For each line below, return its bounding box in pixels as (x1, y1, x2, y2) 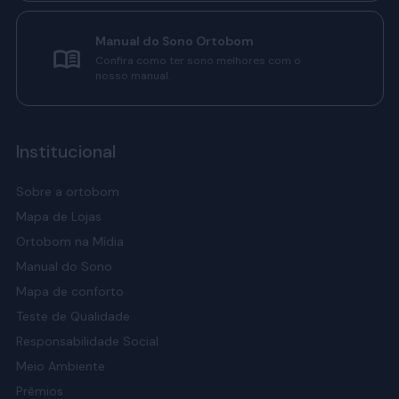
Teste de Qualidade (15, 308, 130, 324)
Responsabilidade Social (15, 333, 159, 349)
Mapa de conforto (15, 283, 124, 299)
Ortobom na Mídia (15, 233, 124, 249)
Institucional (15, 140, 116, 163)
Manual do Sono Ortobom (94, 33, 254, 49)
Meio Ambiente (15, 358, 105, 374)
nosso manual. (94, 69, 170, 83)
